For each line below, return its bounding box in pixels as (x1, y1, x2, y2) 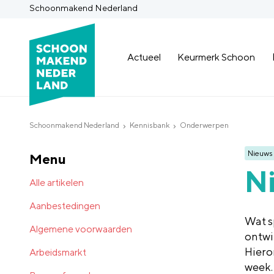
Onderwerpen (180, 120, 229, 130)
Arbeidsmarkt (29, 246, 86, 258)
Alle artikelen (29, 176, 84, 188)
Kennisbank (129, 120, 170, 130)
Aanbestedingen (29, 199, 100, 212)
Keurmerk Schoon (177, 51, 256, 63)
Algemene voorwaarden (29, 223, 132, 235)
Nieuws (248, 148, 273, 158)
